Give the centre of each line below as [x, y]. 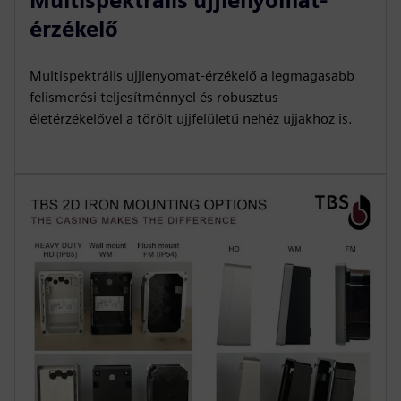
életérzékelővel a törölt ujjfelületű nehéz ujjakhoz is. [191, 118]
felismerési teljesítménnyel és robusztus [154, 97]
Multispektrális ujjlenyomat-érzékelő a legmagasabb [192, 75]
